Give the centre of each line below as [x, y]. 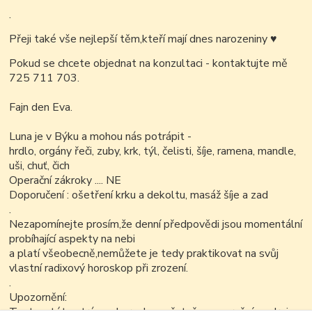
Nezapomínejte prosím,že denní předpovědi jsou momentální [156, 225]
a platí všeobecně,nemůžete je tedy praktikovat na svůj [144, 254]
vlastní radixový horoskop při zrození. [99, 268]
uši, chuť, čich [40, 166]
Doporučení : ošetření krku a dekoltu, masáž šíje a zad [139, 195]
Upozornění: [38, 298]
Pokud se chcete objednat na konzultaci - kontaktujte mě [149, 64]
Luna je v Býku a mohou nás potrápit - [101, 137]
